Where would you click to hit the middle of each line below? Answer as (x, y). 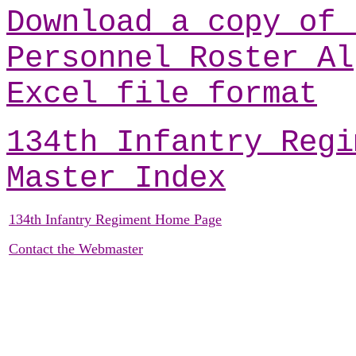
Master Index (116, 179)
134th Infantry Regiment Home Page (115, 220)
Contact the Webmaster (76, 249)
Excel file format (162, 95)
